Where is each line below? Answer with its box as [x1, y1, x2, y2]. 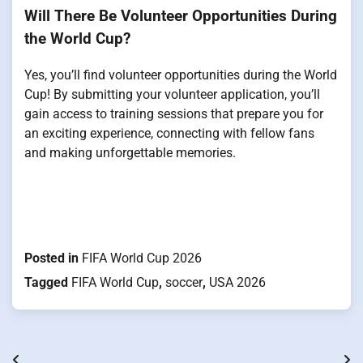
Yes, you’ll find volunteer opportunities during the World [24, 66, 337, 83]
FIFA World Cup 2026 [82, 250, 202, 266]
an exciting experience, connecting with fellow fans [24, 125, 314, 141]
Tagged [24, 274, 71, 290]
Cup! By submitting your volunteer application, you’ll [24, 86, 320, 102]
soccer [165, 274, 203, 290]
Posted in [24, 250, 82, 266]
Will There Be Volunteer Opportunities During [24, 7, 337, 26]
